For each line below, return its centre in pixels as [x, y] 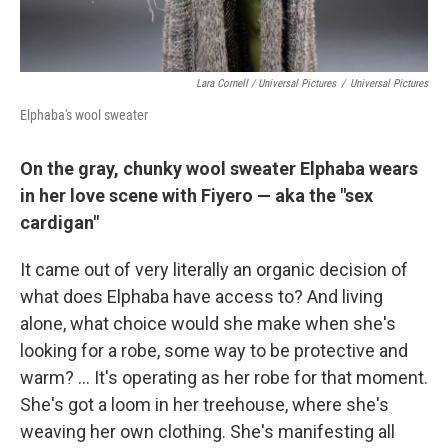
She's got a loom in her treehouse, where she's [204, 404]
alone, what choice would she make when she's [208, 323]
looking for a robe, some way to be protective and [214, 350]
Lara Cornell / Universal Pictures [266, 83]
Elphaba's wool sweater [84, 115]
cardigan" [59, 222]
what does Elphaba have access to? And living [201, 296]
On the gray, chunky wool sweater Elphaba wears [219, 168]
